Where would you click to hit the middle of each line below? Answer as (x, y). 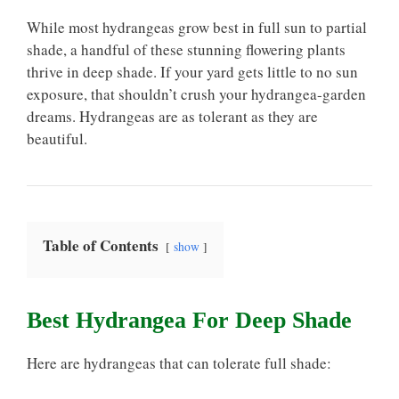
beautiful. (57, 138)
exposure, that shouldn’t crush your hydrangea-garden (196, 94)
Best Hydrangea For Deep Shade (189, 320)
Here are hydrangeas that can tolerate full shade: (179, 363)
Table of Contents (101, 245)
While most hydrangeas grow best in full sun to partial (197, 27)
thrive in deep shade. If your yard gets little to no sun (192, 72)
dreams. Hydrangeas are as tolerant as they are (172, 116)
